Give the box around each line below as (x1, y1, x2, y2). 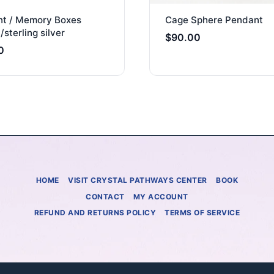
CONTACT (86, 191, 125, 201)
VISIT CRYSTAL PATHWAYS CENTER (68, 176, 207, 185)
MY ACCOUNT (133, 191, 188, 201)
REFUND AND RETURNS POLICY (34, 207, 157, 217)
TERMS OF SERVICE (165, 207, 240, 217)
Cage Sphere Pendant (165, 13, 263, 26)
